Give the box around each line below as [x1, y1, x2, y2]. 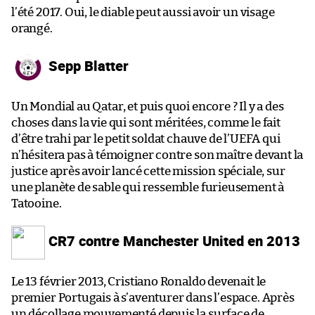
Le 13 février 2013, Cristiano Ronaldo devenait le [11, 275, 266, 288]
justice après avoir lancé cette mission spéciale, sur [11, 165, 285, 177]
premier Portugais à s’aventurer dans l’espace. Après [11, 291, 295, 304]
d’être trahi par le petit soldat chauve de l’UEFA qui [11, 132, 281, 145]
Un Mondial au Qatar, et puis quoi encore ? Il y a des [11, 100, 284, 112]
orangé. [11, 22, 53, 34]
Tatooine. [11, 197, 62, 210]
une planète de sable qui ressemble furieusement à [11, 181, 285, 193]
